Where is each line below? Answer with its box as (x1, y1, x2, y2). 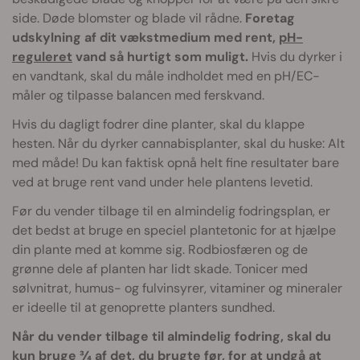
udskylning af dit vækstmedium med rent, (12, 28, 279, 46)
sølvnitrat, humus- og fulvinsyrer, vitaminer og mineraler (12, 279, 342, 297)
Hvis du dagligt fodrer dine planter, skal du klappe (12, 115, 305, 133)
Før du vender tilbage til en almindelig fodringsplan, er (12, 202, 330, 219)
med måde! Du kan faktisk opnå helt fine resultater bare (12, 153, 339, 171)
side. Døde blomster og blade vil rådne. (12, 9, 245, 27)
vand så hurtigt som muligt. (72, 47, 248, 65)
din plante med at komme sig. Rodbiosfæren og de (12, 240, 308, 258)
